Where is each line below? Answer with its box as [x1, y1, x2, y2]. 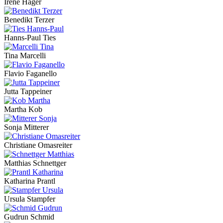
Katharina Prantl [4, 176, 55, 185]
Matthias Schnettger [4, 158, 66, 167]
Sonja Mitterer [4, 122, 49, 131]
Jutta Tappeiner [4, 87, 52, 96]
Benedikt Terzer [4, 15, 54, 24]
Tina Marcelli [4, 51, 46, 60]
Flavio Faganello [4, 69, 57, 78]
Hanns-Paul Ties [4, 33, 56, 42]
